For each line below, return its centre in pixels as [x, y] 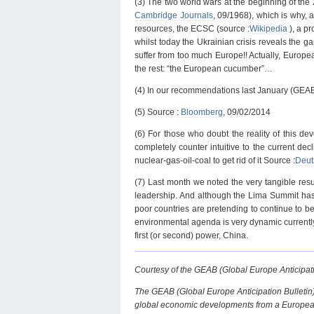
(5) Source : [158, 112]
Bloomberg [202, 112]
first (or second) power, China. [191, 235]
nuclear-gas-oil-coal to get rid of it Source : [215, 160]
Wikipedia [268, 28]
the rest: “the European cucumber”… [204, 68]
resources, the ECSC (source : [192, 28]
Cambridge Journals [174, 15]
